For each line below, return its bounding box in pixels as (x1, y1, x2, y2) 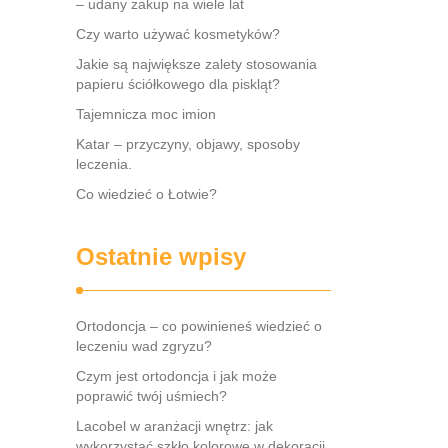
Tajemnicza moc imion (76, 106, 216, 122)
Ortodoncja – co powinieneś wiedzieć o (76, 318, 322, 334)
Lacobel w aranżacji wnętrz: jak (76, 418, 273, 434)
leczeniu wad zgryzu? (76, 338, 212, 354)
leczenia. (76, 156, 132, 172)
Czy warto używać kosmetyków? (76, 26, 280, 42)
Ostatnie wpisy (76, 243, 246, 270)
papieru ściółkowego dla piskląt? (76, 76, 280, 92)
